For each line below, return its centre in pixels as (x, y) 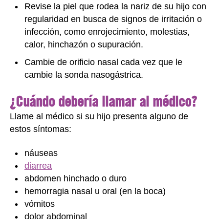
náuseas (41, 153)
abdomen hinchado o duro (76, 178)
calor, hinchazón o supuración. (84, 44)
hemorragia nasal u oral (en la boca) (95, 191)
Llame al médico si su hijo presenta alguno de (99, 116)
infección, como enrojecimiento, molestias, (107, 32)
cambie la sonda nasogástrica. (84, 75)
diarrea (38, 165)
